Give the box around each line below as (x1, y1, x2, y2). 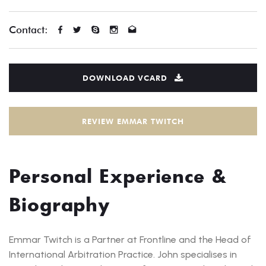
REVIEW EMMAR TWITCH (82, 116, 184, 126)
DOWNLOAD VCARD (83, 72, 167, 83)
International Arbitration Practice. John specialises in (9, 249, 237, 261)
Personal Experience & (9, 164, 227, 188)
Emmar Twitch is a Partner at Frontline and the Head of (9, 234, 251, 246)
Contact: (9, 24, 48, 36)
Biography (9, 192, 111, 217)
